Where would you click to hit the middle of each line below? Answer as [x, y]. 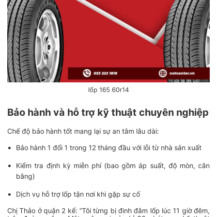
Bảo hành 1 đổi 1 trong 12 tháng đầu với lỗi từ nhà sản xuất [109, 147]
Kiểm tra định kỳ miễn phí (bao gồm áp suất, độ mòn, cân [113, 165]
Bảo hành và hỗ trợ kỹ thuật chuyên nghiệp [108, 112]
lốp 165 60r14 [108, 90]
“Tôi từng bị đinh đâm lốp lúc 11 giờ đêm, [145, 210]
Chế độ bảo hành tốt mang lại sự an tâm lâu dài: [83, 131]
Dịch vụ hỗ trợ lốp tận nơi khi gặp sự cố [78, 194]
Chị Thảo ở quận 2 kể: [43, 210]
